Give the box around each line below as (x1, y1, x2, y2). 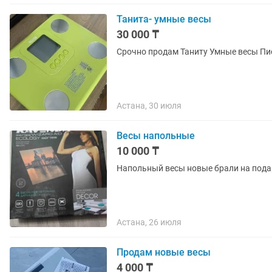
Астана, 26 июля (117, 217, 182, 227)
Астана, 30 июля (117, 101, 182, 110)
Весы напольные (117, 130, 195, 141)
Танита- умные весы (117, 13, 211, 25)
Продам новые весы (117, 246, 211, 258)
